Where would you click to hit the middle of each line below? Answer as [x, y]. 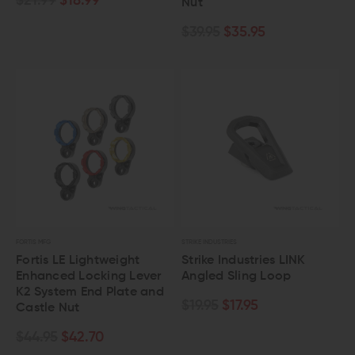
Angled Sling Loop [237, 277]
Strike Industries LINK [244, 261]
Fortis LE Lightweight [78, 261]
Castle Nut [48, 308]
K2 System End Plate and [90, 292]
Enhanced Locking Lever [89, 277]
